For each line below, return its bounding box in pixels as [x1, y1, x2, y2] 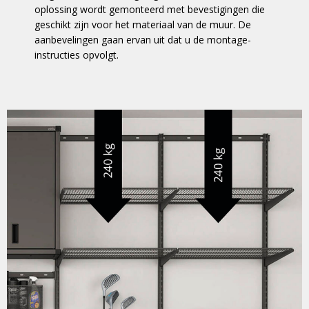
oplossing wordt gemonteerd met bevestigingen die [34, 3, 265, 16]
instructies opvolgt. [34, 48, 119, 61]
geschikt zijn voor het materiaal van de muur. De [34, 18, 251, 31]
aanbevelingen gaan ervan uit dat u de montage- [34, 33, 251, 46]
